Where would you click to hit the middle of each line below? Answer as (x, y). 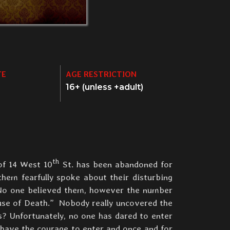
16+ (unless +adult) (104, 87)
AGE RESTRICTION (101, 74)
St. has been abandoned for (116, 165)
